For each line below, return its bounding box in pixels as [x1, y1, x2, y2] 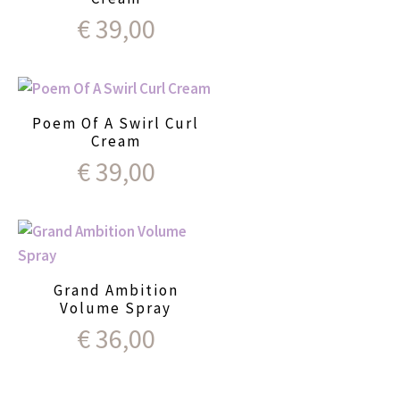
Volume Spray [60, 297, 171, 318]
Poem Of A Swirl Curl [32, 112, 199, 133]
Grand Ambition [53, 279, 179, 300]
